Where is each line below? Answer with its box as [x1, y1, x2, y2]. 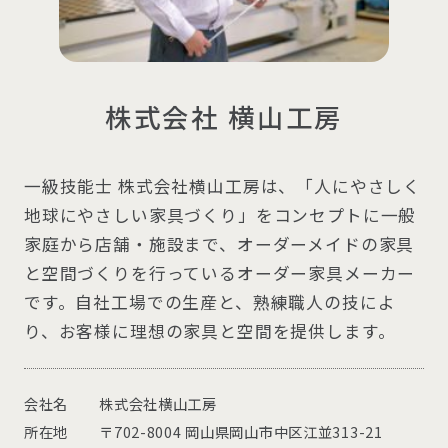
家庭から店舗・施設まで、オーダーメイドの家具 [23, 232, 415, 257]
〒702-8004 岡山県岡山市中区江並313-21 [99, 421, 383, 443]
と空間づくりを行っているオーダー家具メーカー [23, 261, 416, 286]
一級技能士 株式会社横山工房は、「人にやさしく [23, 174, 422, 199]
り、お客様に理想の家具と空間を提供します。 [23, 319, 396, 344]
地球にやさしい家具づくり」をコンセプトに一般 [23, 203, 417, 228]
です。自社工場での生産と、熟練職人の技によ [23, 290, 396, 315]
